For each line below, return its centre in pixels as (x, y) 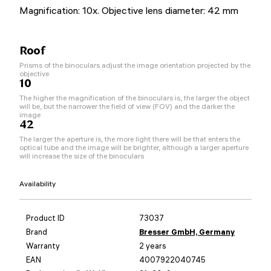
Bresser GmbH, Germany (187, 231)
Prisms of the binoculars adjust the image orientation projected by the (135, 65)
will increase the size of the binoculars (82, 155)
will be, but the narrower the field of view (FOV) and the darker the (127, 106)
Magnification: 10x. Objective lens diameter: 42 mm (129, 10)
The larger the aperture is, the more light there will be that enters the (130, 139)
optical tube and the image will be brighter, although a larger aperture (134, 147)
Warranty (43, 245)
